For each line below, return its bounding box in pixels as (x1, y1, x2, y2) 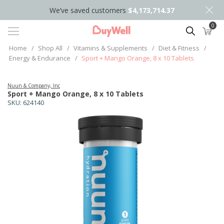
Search (183, 24, 206, 34)
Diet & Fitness (158, 43, 199, 52)
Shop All (38, 43, 62, 52)
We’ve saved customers (49, 5, 128, 15)
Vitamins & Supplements (73, 43, 147, 52)
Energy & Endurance (9, 53, 70, 62)
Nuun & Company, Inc (7, 82, 60, 89)
